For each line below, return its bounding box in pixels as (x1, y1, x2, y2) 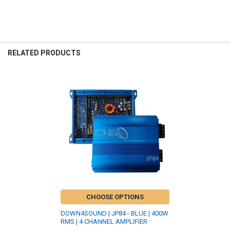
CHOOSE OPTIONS (86, 193, 144, 201)
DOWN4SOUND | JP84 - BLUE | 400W (61, 209, 168, 218)
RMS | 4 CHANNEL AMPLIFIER (61, 218, 147, 226)
